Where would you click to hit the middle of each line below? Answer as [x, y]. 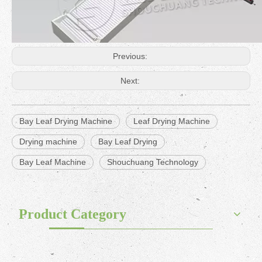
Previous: [131, 56]
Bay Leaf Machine [53, 162]
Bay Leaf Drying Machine [66, 121]
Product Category [73, 214]
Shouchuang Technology [153, 162]
